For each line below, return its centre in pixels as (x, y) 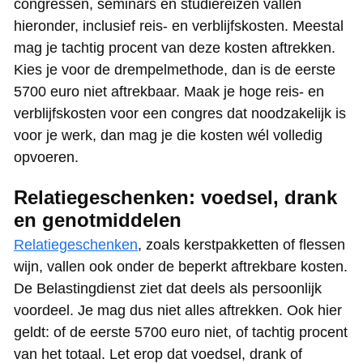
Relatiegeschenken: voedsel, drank (175, 198)
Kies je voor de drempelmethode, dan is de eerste (175, 70)
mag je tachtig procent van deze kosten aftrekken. (175, 48)
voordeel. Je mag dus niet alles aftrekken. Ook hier (178, 311)
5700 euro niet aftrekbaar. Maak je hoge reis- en (169, 92)
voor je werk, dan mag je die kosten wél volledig (168, 136)
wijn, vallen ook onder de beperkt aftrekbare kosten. (181, 267)
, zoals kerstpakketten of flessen (241, 245)
